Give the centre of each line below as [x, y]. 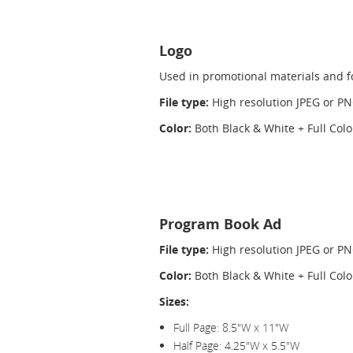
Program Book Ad [220, 224]
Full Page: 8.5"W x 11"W [231, 327]
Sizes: [174, 301]
